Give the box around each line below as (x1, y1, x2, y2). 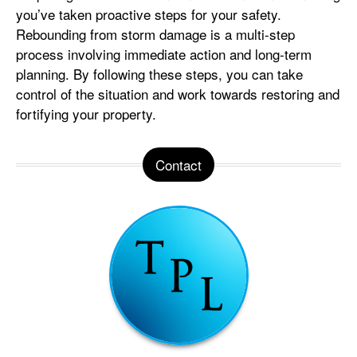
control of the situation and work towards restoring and (16, 83, 339, 104)
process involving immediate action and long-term (16, 43, 312, 64)
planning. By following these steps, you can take (16, 63, 303, 84)
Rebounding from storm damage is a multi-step (16, 23, 295, 44)
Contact (155, 154, 202, 175)
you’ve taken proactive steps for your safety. (16, 3, 281, 24)
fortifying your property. (16, 103, 156, 124)
